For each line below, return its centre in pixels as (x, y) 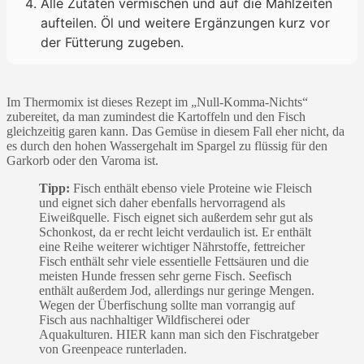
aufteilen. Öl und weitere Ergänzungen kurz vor (185, 22)
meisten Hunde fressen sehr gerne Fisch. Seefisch (165, 275)
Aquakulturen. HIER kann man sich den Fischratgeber (179, 334)
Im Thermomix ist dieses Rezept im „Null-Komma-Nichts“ (157, 102)
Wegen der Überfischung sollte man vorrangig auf (167, 305)
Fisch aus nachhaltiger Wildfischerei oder (144, 319)
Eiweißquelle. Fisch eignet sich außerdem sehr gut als (176, 217)
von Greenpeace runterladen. (113, 349)
